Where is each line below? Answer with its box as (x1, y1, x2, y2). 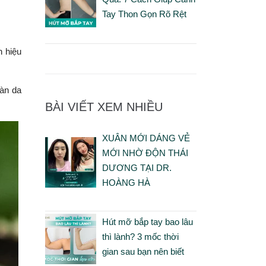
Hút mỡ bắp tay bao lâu (102, 216, 193, 227)
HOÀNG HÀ (102, 177, 150, 188)
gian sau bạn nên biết (102, 246, 184, 256)
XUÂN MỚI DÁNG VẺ (102, 132, 190, 143)
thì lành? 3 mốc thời (102, 231, 179, 242)
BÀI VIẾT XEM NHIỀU (45, 100, 163, 113)
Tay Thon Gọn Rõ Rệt (102, 9, 186, 20)
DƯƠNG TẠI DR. (102, 162, 172, 173)
